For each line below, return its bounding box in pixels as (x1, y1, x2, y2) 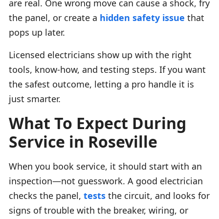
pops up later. (9, 26, 65, 38)
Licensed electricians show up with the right (9, 48, 192, 61)
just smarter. (9, 92, 61, 105)
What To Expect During (9, 112, 186, 133)
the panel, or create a (9, 11, 100, 23)
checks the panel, (9, 189, 84, 201)
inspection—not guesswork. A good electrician (9, 175, 203, 187)
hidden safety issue (100, 11, 185, 23)
